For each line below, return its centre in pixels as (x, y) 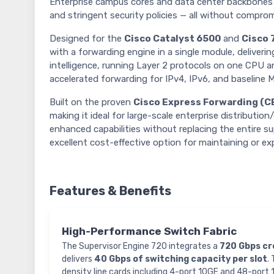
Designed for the (87, 39)
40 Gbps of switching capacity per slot (181, 259)
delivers (78, 259)
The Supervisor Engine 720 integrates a (141, 246)
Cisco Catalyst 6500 (172, 39)
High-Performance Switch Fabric (149, 231)
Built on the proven (91, 102)
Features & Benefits (110, 191)
